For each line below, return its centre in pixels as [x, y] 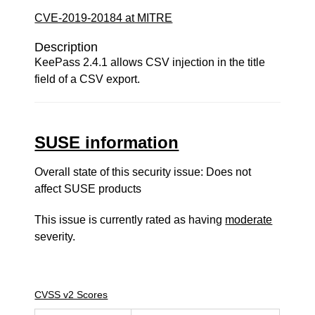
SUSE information [107, 142]
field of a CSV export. [88, 79]
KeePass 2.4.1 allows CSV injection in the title [150, 62]
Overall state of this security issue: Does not [143, 172]
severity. [55, 237]
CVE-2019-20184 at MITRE [104, 18]
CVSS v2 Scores [71, 295]
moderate [249, 220]
